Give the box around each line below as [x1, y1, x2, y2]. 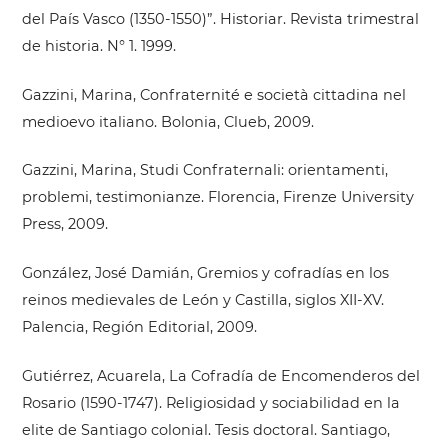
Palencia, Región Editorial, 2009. [21, 318, 257, 336]
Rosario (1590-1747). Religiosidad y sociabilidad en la [21, 393, 400, 412]
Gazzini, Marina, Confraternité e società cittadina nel [21, 85, 406, 104]
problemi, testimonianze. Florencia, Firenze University [21, 188, 414, 207]
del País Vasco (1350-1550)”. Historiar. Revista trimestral [21, 9, 419, 28]
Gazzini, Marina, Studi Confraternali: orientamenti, [21, 161, 388, 180]
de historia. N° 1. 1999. [21, 36, 176, 55]
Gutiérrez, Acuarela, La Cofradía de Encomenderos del [21, 366, 420, 385]
